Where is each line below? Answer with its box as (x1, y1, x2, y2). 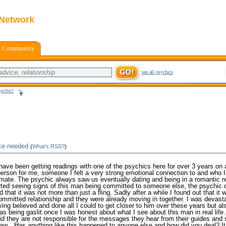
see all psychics (142, 69, 173, 75)
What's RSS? (32, 143, 65, 149)
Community (2, 44, 35, 52)
